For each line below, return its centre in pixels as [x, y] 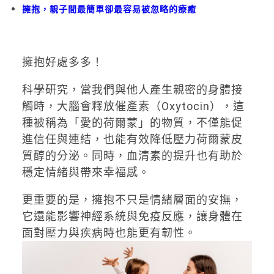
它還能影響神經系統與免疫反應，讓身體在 [132, 216]
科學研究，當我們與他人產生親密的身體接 [132, 89]
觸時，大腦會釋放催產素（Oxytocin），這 [133, 106]
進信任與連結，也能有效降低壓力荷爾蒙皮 [132, 139]
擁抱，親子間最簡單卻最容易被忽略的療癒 [109, 9]
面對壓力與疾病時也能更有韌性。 [109, 232]
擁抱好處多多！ [62, 62]
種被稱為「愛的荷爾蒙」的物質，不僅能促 [132, 122]
